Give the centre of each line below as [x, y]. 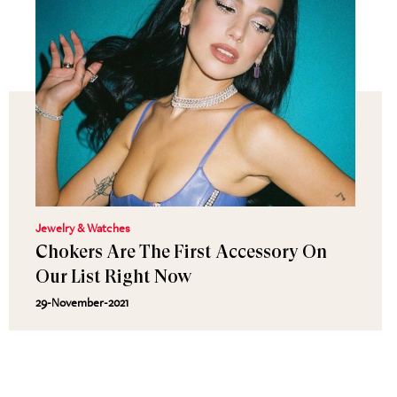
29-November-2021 [82, 302]
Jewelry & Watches [83, 228]
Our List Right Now [113, 277]
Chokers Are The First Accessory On [181, 252]
